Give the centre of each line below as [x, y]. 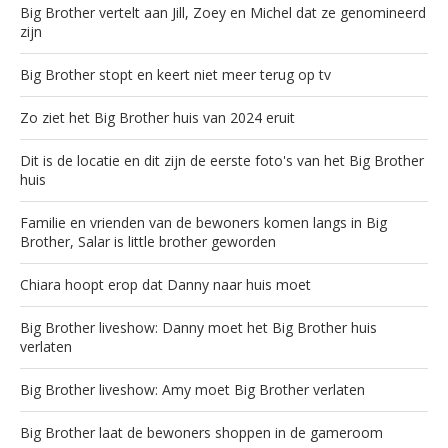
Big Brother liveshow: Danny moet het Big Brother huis [198, 327]
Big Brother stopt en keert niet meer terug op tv [175, 74]
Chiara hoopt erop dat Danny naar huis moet [165, 284]
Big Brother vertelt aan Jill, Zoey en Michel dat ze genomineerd [223, 12]
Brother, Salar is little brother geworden [148, 241]
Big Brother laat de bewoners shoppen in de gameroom [201, 432]
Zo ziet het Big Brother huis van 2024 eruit [157, 117]
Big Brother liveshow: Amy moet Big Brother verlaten [192, 389]
